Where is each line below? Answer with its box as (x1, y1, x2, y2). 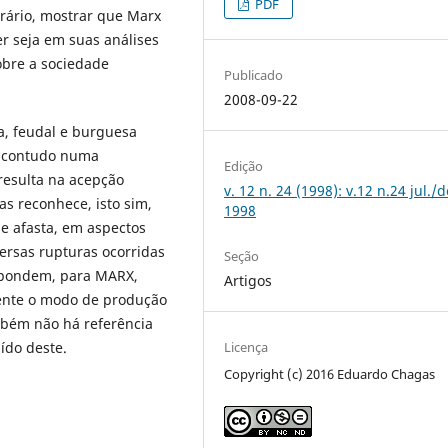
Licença (224, 338, 269, 357)
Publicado (224, 66, 284, 85)
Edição (224, 157, 264, 176)
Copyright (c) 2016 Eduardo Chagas (224, 365, 436, 384)
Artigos (224, 271, 273, 291)
